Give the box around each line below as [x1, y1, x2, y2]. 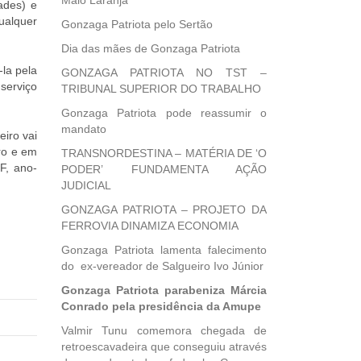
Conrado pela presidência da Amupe [61, 300, 261, 313]
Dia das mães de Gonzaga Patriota [61, 42, 240, 55]
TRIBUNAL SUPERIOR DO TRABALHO [61, 82, 261, 95]
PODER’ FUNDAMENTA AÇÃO [61, 163, 267, 176]
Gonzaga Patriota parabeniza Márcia [61, 284, 267, 297]
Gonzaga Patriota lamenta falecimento [61, 243, 267, 256]
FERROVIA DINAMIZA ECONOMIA [61, 219, 239, 232]
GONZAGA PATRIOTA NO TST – [61, 66, 267, 79]
